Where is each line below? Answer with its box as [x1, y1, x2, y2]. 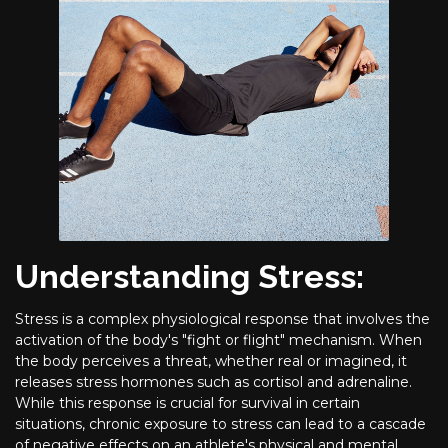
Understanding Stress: [15, 257, 364, 296]
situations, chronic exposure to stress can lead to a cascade [15, 414, 426, 433]
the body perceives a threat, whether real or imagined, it [15, 351, 407, 370]
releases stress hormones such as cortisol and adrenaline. [15, 372, 412, 391]
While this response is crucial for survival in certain [15, 393, 360, 412]
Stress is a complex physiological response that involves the [15, 309, 430, 328]
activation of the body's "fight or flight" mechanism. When [15, 330, 422, 349]
